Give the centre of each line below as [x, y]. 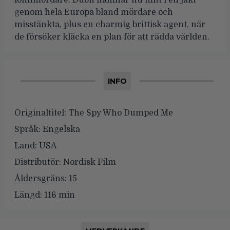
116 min [59, 195]
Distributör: [38, 162]
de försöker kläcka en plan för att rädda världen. [112, 37]
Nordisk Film [89, 162]
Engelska [60, 129]
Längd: [28, 195]
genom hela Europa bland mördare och [94, 12]
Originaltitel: [40, 113]
